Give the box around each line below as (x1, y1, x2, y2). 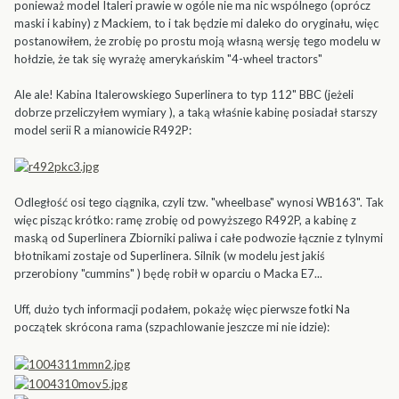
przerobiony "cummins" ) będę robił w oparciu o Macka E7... (14, 266, 322, 281)
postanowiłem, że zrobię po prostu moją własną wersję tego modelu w (14, 33, 380, 48)
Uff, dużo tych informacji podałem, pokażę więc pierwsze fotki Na (14, 302, 350, 317)
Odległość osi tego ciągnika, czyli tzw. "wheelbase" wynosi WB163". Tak (14, 195, 384, 210)
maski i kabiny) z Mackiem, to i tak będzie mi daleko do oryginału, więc (14, 15, 379, 30)
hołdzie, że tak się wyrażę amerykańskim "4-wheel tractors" (14, 51, 322, 66)
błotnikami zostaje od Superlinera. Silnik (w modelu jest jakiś (14, 248, 325, 264)
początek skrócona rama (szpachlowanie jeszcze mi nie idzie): (14, 320, 330, 335)
